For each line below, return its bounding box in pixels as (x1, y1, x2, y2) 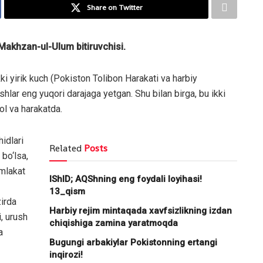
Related (49, 141, 82, 154)
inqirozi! (49, 249, 83, 260)
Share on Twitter (86, 2, 143, 12)
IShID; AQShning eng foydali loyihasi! (49, 173, 202, 184)
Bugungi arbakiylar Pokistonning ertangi (49, 237, 217, 248)
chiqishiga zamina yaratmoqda (49, 217, 178, 228)
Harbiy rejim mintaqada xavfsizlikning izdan (49, 205, 232, 216)
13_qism (49, 186, 85, 197)
